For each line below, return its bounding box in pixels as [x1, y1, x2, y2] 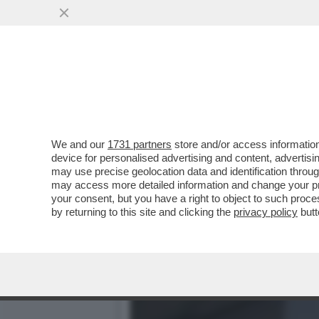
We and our [51, 138, 108, 150]
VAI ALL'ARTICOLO [151, 108, 252, 121]
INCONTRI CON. [130, 78, 238, 95]
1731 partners [108, 138, 172, 150]
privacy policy [234, 206, 298, 218]
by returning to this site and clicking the [51, 206, 234, 218]
